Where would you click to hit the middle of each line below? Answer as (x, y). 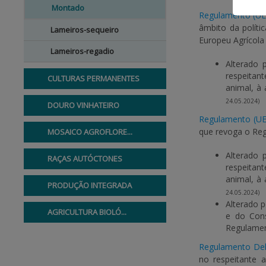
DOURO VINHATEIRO (83, 105)
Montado (68, 8)
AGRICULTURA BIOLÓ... (87, 212)
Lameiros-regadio (82, 51)
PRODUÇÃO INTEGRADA (90, 185)
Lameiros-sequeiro (85, 30)
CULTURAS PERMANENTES (94, 78)
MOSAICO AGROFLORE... (90, 132)
